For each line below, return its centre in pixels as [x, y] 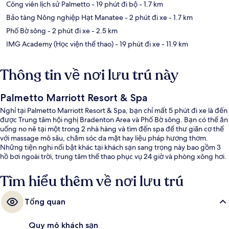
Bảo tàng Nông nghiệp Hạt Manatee [65, 17]
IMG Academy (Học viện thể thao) [60, 44]
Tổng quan [45, 201]
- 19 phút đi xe [137, 44]
